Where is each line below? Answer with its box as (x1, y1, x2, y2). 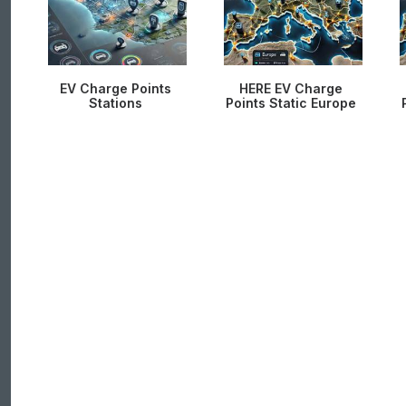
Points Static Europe (226, 95, 356, 111)
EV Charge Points (59, 81, 171, 96)
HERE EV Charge (239, 81, 343, 96)
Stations (88, 95, 142, 111)
